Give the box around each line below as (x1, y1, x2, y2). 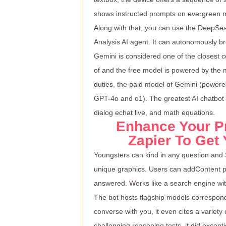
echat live (115, 108, 145, 117)
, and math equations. (145, 108, 215, 117)
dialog (94, 108, 115, 117)
